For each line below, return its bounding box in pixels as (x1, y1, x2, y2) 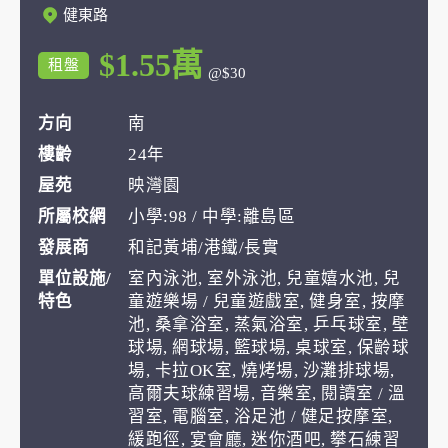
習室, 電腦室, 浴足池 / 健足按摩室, (128, 407, 393, 426)
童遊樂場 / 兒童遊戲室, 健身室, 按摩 (128, 292, 406, 311)
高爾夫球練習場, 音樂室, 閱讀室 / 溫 (128, 384, 406, 403)
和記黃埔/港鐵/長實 (128, 238, 279, 257)
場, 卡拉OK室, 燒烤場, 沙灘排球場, (128, 361, 395, 380)
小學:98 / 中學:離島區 (128, 207, 295, 226)
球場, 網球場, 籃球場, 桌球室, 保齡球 (128, 338, 409, 357)
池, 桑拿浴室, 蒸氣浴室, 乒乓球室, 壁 (128, 315, 409, 334)
